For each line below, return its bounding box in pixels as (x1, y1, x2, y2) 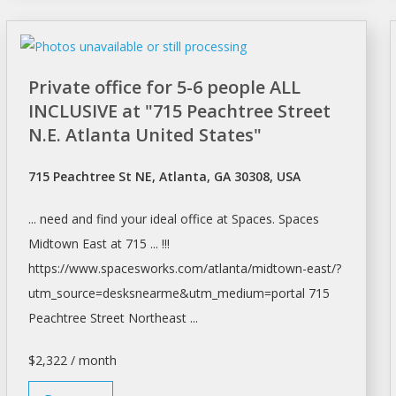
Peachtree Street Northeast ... (27, 309, 198, 327)
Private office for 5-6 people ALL (27, 75, 301, 100)
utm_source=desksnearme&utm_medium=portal (27, 285, 305, 302)
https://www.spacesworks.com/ (27, 260, 208, 278)
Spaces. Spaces (231, 210, 319, 228)
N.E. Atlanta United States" (27, 123, 262, 148)
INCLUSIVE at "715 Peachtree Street (27, 99, 331, 124)
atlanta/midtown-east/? (207, 260, 341, 278)
